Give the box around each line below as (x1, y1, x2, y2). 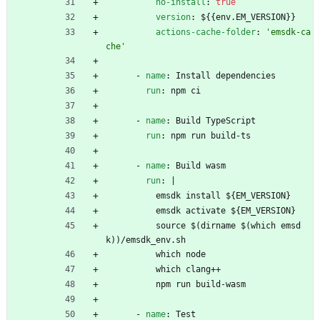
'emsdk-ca (266, 26, 311, 37)
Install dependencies (176, 70, 276, 81)
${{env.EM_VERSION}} (201, 11, 296, 22)
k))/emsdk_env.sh (106, 234, 186, 245)
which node (156, 249, 206, 259)
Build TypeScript (176, 115, 256, 126)
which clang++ (156, 264, 221, 274)
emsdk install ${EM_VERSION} (156, 190, 291, 201)
